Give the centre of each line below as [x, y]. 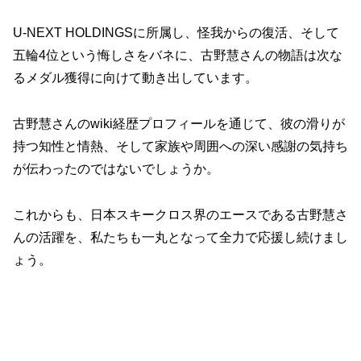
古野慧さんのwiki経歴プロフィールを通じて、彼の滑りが [179, 124]
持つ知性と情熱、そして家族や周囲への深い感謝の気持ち [180, 147]
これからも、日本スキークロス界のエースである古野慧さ [180, 214]
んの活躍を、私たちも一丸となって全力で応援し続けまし [180, 237]
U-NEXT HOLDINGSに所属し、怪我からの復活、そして [176, 33]
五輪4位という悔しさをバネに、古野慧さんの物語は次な [178, 56]
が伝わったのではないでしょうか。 [116, 169]
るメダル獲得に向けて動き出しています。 [135, 78]
